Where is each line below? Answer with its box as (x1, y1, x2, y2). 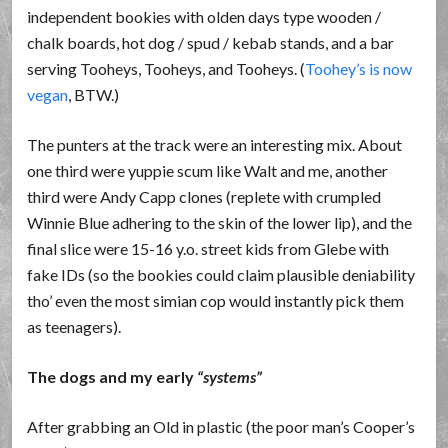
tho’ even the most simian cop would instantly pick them (27, 291, 405, 310)
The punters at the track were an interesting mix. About (27, 135, 403, 154)
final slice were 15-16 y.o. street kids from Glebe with (27, 239, 390, 258)
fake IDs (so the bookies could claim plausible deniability (27, 265, 416, 284)
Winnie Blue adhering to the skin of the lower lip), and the (27, 213, 413, 232)
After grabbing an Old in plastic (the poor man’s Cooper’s (27, 417, 416, 436)
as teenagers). (27, 317, 122, 336)
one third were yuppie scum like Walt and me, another (27, 161, 389, 180)
